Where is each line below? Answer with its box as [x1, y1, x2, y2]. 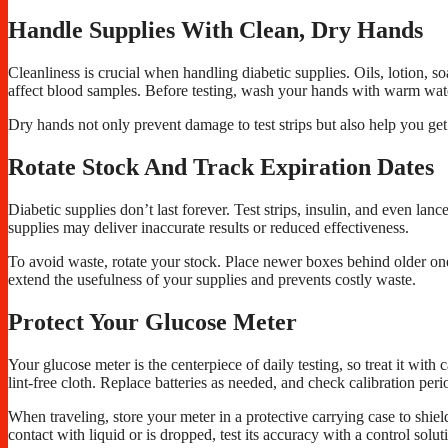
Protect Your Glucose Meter [8, 308, 297, 335]
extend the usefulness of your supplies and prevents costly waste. [8, 270, 416, 288]
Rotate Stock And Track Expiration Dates [8, 153, 434, 180]
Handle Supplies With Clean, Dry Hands [8, 17, 423, 43]
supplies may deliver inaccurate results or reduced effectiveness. [8, 218, 409, 236]
